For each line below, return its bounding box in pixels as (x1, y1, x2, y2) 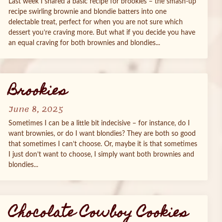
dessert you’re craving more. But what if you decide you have (8, 29, 195, 36)
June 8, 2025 (8, 102, 63, 117)
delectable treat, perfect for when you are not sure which (8, 19, 183, 26)
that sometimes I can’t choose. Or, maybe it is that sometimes (8, 141, 197, 148)
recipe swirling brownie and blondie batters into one (8, 8, 166, 15)
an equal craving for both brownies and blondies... (8, 40, 160, 47)
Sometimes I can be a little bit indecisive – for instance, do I (8, 120, 190, 127)
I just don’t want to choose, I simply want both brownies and (8, 151, 194, 158)
